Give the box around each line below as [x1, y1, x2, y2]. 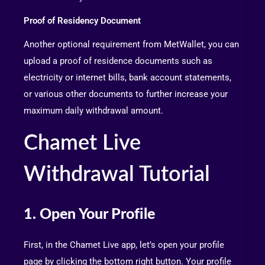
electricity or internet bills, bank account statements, [24, 72, 231, 83]
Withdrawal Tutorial [24, 164, 210, 186]
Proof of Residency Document [24, 15, 141, 27]
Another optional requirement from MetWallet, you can [24, 39, 239, 50]
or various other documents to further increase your [24, 89, 228, 100]
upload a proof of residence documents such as [24, 56, 212, 67]
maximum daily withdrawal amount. [24, 105, 163, 117]
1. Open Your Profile [24, 207, 155, 222]
